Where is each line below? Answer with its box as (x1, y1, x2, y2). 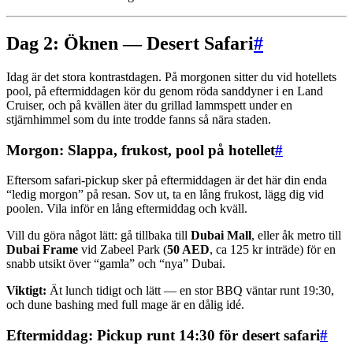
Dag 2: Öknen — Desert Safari (6, 32, 254, 54)
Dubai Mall (191, 229, 251, 243)
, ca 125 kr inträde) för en (210, 243, 336, 257)
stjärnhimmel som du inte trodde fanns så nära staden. (6, 112, 271, 126)
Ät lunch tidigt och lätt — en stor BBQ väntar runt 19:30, (46, 284, 334, 298)
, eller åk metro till (251, 229, 341, 243)
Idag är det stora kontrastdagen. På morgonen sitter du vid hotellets (6, 69, 336, 84)
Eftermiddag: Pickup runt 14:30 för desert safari (6, 327, 320, 344)
